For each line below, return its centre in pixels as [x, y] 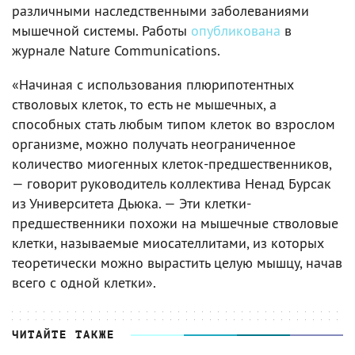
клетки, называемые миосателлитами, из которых [168, 242]
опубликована [236, 30]
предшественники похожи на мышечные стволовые [175, 223]
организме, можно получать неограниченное [154, 143]
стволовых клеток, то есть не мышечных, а [144, 104]
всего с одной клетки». [84, 282]
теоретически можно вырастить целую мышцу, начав [177, 262]
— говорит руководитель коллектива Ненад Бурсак [172, 183]
